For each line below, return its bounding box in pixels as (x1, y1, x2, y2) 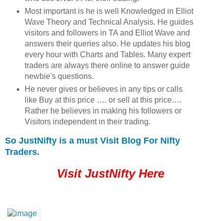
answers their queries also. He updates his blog (24, 39, 190, 48)
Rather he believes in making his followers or (24, 107, 182, 115)
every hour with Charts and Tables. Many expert (24, 50, 190, 59)
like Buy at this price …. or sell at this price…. (24, 96, 182, 105)
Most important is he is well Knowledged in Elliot (24, 7, 193, 16)
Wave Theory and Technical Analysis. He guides (24, 18, 193, 27)
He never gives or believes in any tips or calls (24, 85, 183, 94)
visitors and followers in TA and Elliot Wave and (24, 29, 190, 37)
